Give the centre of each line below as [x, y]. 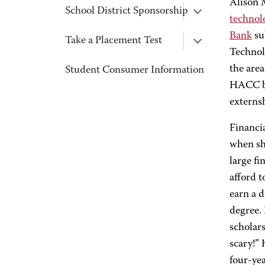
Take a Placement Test [114, 41]
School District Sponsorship [127, 11]
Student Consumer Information [135, 70]
